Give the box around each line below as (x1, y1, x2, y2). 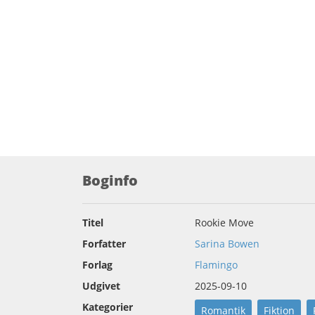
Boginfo (82, 171, 138, 191)
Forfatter (82, 237, 126, 251)
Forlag (82, 258, 112, 272)
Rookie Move (195, 216, 254, 230)
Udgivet (82, 279, 120, 293)
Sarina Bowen (195, 237, 259, 251)
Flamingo (195, 258, 238, 272)
